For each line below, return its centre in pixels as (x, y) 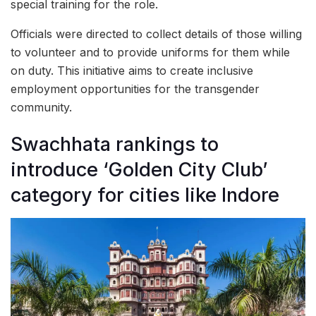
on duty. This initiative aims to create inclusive (132, 70)
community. (41, 107)
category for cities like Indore (145, 195)
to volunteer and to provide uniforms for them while (150, 52)
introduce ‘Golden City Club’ (139, 170)
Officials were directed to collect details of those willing (156, 34)
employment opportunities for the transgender (135, 89)
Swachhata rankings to (115, 145)
